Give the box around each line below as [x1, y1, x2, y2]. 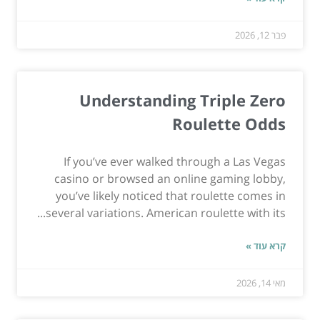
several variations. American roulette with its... [46, 205, 286, 221]
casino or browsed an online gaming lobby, [54, 171, 286, 187]
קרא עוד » [246, 239, 286, 253]
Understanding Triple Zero [79, 89, 286, 111]
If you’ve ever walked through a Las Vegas [64, 154, 286, 170]
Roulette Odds [172, 113, 286, 135]
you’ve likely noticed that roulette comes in [56, 188, 286, 204]
